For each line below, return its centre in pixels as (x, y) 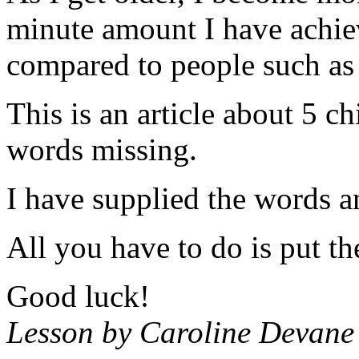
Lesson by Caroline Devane (180, 332)
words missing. (102, 149)
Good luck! (78, 296)
